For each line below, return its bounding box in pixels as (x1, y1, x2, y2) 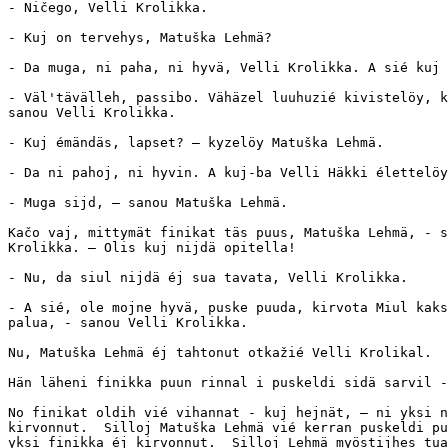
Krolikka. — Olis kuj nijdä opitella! (8, 239, 296, 255)
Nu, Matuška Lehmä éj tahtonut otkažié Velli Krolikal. (8, 344, 432, 360)
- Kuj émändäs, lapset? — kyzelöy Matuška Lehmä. (8, 134, 400, 150)
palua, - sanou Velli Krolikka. (8, 314, 248, 330)
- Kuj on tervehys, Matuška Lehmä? (8, 29, 272, 45)
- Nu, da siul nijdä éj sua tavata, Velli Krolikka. (8, 269, 408, 285)
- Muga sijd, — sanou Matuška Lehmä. (8, 194, 288, 210)
